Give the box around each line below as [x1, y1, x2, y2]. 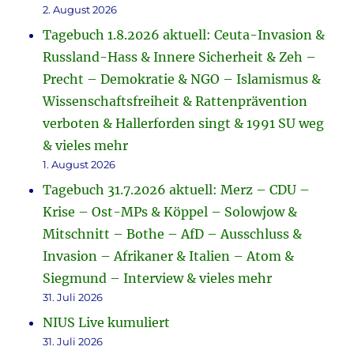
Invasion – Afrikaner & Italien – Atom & [43, 248, 295, 265]
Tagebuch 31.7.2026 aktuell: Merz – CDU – [43, 182, 311, 198]
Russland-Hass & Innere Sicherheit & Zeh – [43, 49, 317, 66]
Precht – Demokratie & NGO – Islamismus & [43, 71, 322, 88]
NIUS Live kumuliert [43, 314, 171, 331]
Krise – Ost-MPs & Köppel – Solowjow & [43, 204, 298, 220]
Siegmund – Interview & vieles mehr [43, 270, 273, 287]
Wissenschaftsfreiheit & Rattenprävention [43, 93, 308, 110]
